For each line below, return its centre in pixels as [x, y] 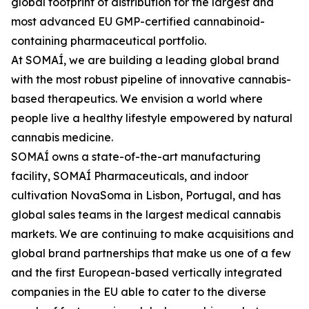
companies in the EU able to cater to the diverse [139, 292]
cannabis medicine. [62, 137]
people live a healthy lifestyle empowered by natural [152, 118]
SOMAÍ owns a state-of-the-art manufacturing [136, 157]
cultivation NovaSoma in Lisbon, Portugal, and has [146, 195]
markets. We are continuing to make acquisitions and [152, 234]
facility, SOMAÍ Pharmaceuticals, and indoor [130, 176]
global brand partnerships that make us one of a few [151, 253]
